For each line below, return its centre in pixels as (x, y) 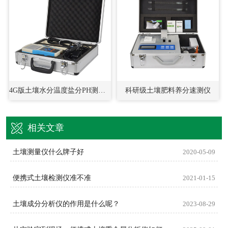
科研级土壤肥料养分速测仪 (168, 90)
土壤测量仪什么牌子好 (48, 152)
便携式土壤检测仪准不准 (52, 178)
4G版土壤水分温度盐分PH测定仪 (102, 90)
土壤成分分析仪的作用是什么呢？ (66, 204)
